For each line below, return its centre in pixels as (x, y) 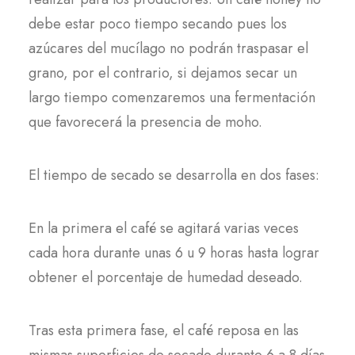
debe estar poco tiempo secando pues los (158, 24)
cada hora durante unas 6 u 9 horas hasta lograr (174, 253)
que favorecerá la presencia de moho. (145, 122)
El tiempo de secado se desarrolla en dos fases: (174, 175)
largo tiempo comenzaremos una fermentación (172, 97)
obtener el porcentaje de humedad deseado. (166, 277)
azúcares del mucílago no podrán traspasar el (168, 48)
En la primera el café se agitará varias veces (164, 228)
